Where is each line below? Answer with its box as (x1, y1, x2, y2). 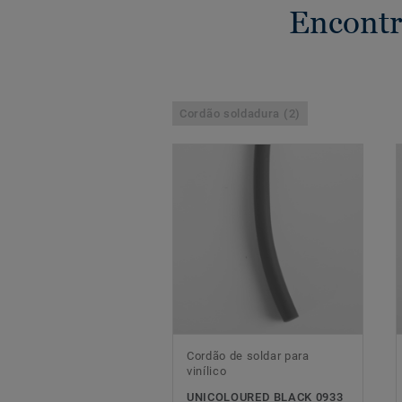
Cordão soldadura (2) (179, 107, 301, 121)
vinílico (187, 364, 227, 379)
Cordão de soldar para (187, 349, 310, 363)
